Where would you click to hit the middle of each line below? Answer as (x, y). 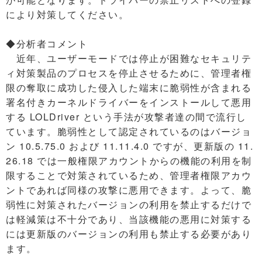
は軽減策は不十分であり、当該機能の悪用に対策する (129, 219)
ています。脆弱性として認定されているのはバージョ (129, 131)
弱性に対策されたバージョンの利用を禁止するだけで (129, 204)
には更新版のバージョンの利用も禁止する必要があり (129, 234)
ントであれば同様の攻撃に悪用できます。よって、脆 (129, 190)
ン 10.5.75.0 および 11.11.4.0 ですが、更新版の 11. (130, 146)
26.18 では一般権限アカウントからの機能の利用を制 (129, 161)
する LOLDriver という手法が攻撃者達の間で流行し (126, 117)
